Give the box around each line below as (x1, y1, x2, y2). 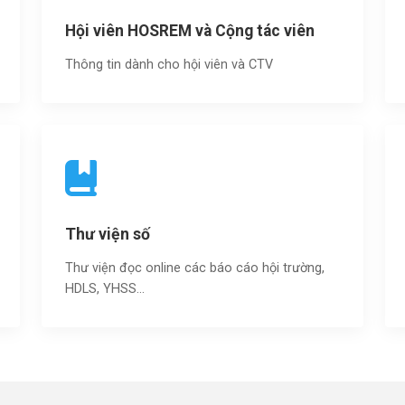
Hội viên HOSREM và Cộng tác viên (65, 22, 315, 40)
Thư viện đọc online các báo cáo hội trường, (65, 260, 325, 276)
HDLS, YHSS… (65, 281, 145, 297)
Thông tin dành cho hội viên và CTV (65, 57, 273, 72)
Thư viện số (65, 225, 150, 243)
